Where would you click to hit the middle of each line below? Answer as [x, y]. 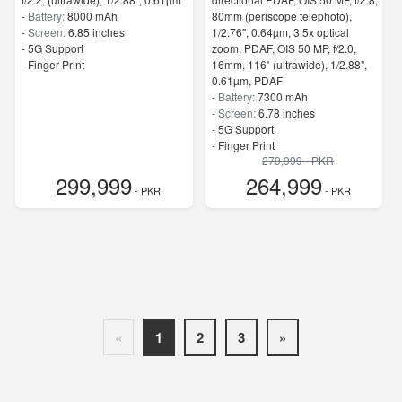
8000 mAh [92, 15]
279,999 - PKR [298, 160]
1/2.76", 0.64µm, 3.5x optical [280, 31]
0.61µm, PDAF [247, 80]
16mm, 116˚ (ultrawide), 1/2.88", [289, 64]
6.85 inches [96, 31]
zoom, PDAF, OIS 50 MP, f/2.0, [284, 48]
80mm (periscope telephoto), [281, 15]
